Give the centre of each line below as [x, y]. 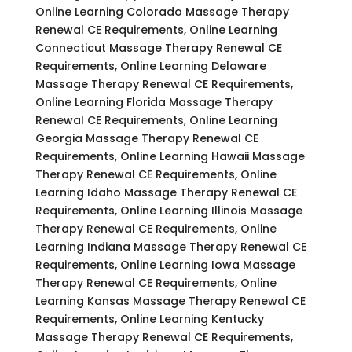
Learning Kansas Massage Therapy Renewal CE [170, 301]
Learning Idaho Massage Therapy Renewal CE [166, 192]
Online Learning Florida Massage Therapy [154, 102]
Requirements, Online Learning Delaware [150, 66]
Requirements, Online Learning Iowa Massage [165, 264]
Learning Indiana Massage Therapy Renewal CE [170, 246]
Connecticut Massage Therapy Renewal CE [158, 48]
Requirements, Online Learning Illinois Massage [169, 210]
